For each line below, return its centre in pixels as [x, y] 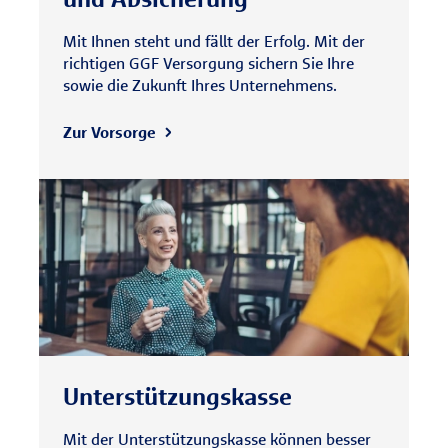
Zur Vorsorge [109, 132]
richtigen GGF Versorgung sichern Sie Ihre [208, 63]
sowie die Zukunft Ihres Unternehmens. [200, 85]
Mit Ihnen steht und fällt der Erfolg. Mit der [214, 41]
